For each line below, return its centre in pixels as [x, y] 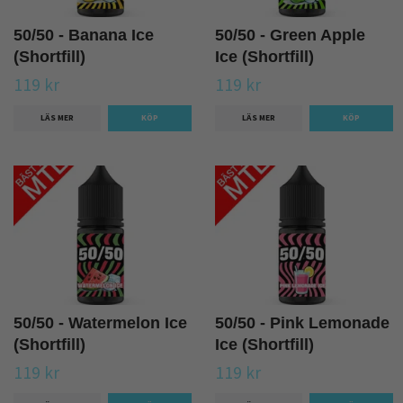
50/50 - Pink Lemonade [302, 323]
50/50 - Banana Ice [84, 35]
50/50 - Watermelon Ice [100, 323]
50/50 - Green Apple [290, 35]
